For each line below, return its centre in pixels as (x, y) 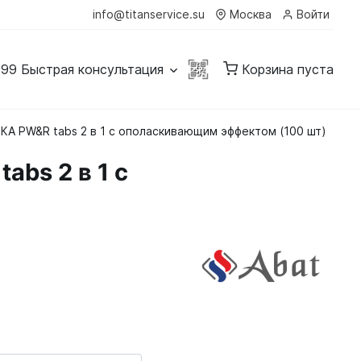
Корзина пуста (288, 69)
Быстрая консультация (92, 69)
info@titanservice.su (149, 14)
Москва (251, 14)
